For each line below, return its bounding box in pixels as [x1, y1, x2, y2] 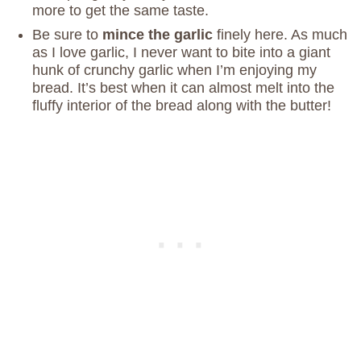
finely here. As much [213, 27, 347, 44]
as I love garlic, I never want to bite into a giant [32, 44, 330, 61]
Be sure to [32, 27, 102, 44]
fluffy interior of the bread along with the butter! [32, 98, 331, 114]
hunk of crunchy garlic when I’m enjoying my [32, 62, 317, 79]
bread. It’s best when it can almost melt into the [32, 80, 334, 97]
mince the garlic [102, 27, 213, 44]
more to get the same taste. [32, 2, 209, 19]
